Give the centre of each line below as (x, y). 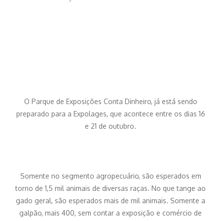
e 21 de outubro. (110, 126)
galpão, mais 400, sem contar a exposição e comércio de (110, 213)
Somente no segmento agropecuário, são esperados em (110, 176)
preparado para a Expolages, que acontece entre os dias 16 (110, 114)
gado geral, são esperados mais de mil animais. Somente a (110, 201)
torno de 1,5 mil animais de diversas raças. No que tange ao (110, 188)
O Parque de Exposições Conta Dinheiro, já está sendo (110, 102)
